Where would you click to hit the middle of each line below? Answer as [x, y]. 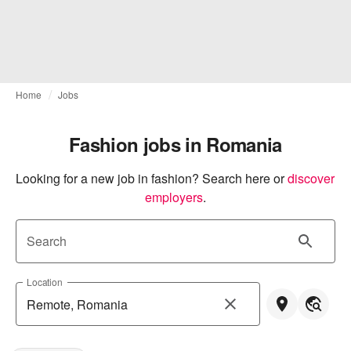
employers [174, 197]
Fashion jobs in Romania [175, 144]
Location [45, 282]
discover [311, 178]
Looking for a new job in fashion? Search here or [150, 178]
